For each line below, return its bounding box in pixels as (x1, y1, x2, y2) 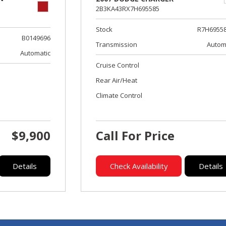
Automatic (20, 48, 51, 58)
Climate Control (96, 91, 143, 100)
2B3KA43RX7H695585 (96, 4, 160, 14)
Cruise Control (96, 61, 140, 70)
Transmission (96, 40, 138, 49)
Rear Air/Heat (96, 76, 138, 85)
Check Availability (109, 161, 168, 171)
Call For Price (96, 127, 175, 144)
